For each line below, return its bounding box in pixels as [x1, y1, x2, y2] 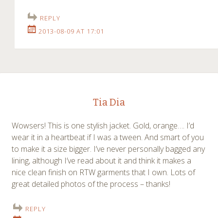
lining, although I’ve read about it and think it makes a [12, 155, 191, 166]
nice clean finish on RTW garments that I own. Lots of [12, 166, 195, 178]
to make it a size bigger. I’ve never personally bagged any [12, 143, 205, 154]
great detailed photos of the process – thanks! [12, 178, 170, 189]
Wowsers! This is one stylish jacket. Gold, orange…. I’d [12, 120, 194, 131]
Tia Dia [93, 96, 125, 108]
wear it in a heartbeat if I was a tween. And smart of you [12, 131, 204, 143]
